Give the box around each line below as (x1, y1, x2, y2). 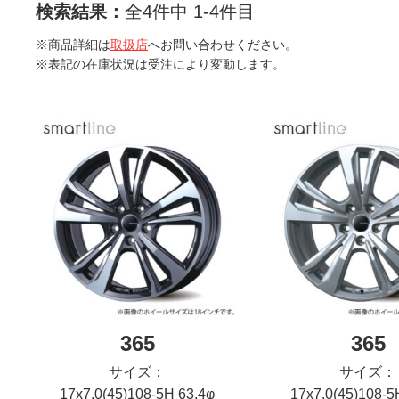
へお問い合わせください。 (148, 37, 297, 52)
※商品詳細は (36, 37, 110, 52)
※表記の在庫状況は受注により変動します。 (36, 57, 285, 71)
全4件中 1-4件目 (125, 2, 255, 21)
